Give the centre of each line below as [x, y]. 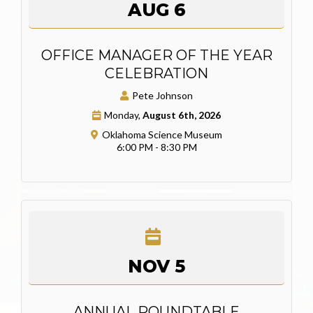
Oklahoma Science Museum [162, 134]
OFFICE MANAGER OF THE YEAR [156, 55]
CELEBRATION [156, 73]
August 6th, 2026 [182, 115]
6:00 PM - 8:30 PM [156, 147]
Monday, [123, 115]
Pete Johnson [162, 95]
